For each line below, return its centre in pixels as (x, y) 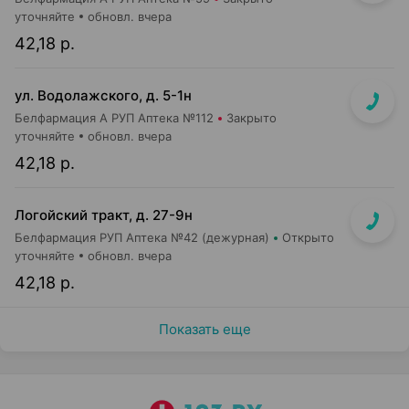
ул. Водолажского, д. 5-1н (103, 95)
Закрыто (252, 118)
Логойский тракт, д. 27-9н (104, 215)
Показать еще (204, 329)
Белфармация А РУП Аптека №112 (114, 118)
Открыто (308, 237)
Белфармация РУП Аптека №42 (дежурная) (142, 237)
